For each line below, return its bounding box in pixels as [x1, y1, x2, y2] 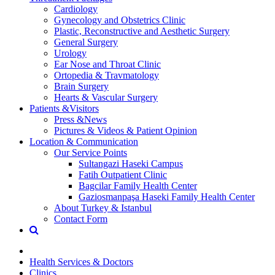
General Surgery [54, 36, 118, 47]
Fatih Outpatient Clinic [79, 169, 167, 180]
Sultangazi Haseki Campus [79, 158, 183, 169]
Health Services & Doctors [29, 256, 133, 267]
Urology [54, 47, 87, 58]
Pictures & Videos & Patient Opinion [54, 125, 197, 136]
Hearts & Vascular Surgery [54, 91, 158, 103]
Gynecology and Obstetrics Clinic [54, 14, 185, 25]
